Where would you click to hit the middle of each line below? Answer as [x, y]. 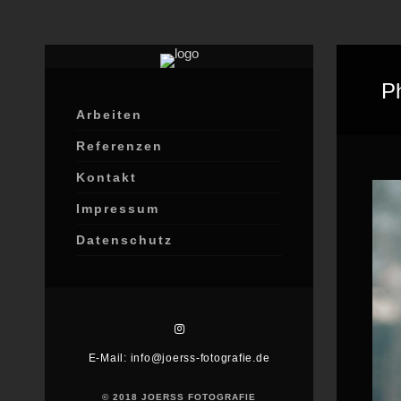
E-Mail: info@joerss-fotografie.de [179, 358]
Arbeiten [109, 115]
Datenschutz [124, 240]
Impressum [118, 209]
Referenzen [119, 146]
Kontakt [107, 177]
